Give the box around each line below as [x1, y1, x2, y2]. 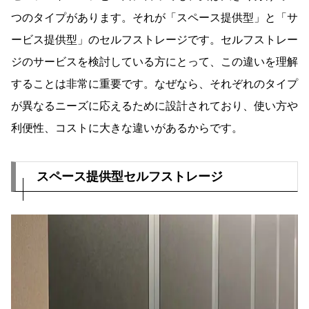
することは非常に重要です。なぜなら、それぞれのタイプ [11, 78, 298, 90]
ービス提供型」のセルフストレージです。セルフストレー [11, 34, 298, 46]
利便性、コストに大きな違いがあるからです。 [11, 122, 243, 134]
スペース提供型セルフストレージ [37, 170, 223, 184]
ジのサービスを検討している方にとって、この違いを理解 [11, 56, 298, 68]
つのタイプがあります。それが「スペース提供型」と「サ [11, 12, 298, 24]
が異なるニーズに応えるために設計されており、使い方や [11, 100, 298, 112]
